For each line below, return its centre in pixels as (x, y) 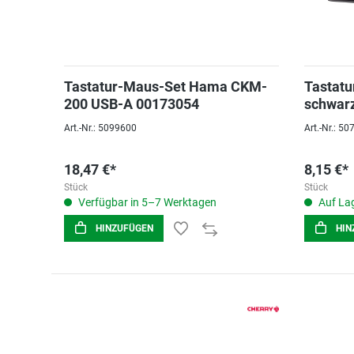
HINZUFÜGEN (124, 228)
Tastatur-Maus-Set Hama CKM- (166, 87)
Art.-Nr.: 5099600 (100, 128)
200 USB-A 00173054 (132, 104)
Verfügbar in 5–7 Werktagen (146, 202)
